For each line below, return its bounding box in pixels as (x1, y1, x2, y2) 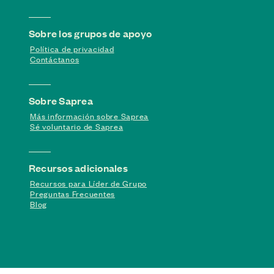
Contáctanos (30, 53, 80, 65)
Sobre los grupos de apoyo (29, 26, 152, 40)
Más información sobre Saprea (30, 109, 149, 122)
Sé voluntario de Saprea (30, 120, 124, 132)
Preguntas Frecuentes (30, 187, 115, 199)
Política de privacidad (30, 42, 114, 54)
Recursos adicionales (29, 160, 128, 175)
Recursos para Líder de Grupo (30, 177, 147, 189)
